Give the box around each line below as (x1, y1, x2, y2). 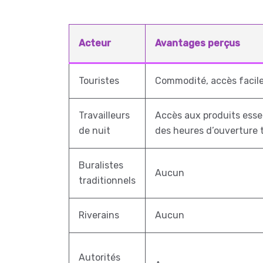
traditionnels (79, 175, 136, 186)
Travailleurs (79, 110, 130, 121)
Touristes (79, 75, 119, 86)
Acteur (79, 38, 111, 49)
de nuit (79, 125, 110, 136)
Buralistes (79, 160, 123, 171)
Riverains (79, 210, 119, 221)
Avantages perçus (155, 38, 240, 49)
